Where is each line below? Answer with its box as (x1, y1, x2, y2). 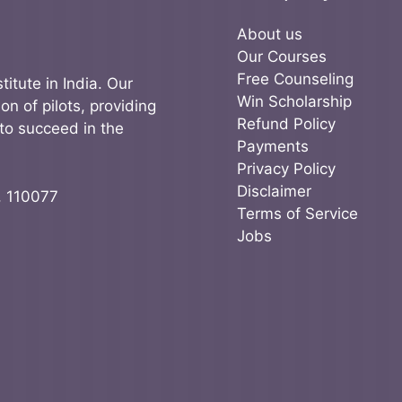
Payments (237, 136, 309, 155)
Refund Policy (237, 114, 336, 133)
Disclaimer (237, 181, 311, 200)
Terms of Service (237, 204, 358, 223)
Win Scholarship (237, 92, 352, 110)
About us (237, 24, 302, 43)
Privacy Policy (237, 159, 336, 178)
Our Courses (237, 47, 327, 66)
